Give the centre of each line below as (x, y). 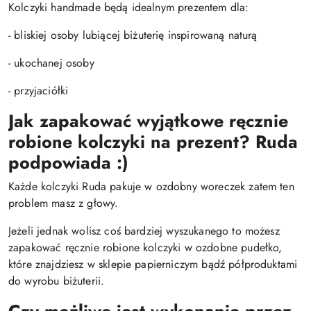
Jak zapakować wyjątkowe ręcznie (148, 121)
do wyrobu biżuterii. (57, 281)
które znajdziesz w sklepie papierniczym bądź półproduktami (153, 264)
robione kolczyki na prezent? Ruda (153, 142)
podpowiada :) (68, 162)
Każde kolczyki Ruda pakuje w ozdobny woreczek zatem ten (151, 186)
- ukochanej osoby (51, 63)
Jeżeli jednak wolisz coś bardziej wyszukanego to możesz (144, 231)
